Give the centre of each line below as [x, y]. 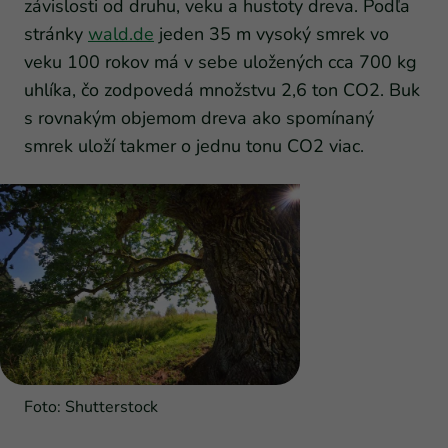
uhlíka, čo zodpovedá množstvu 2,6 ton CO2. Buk [222, 90]
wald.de [121, 34]
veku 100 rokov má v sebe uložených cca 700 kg [220, 62]
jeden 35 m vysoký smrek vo [271, 34]
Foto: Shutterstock [91, 406]
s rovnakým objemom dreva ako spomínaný [199, 118]
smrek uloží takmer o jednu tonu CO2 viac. [194, 146]
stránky [56, 34]
